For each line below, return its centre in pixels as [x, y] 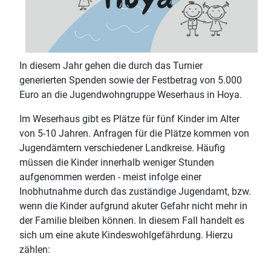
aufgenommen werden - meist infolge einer [110, 177]
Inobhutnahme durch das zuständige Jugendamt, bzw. [135, 191]
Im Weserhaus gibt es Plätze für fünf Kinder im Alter [129, 119]
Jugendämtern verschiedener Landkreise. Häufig [122, 148]
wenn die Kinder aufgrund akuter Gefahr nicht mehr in [133, 206]
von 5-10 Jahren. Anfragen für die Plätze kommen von [134, 133]
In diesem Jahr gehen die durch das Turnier [111, 65]
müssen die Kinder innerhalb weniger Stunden [117, 162]
